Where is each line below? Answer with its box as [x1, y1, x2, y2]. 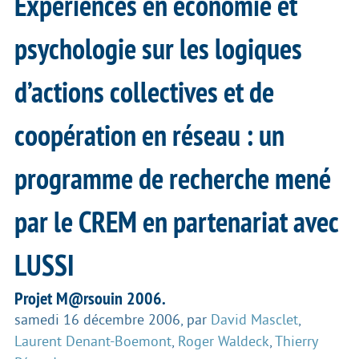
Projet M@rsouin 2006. [14, 287, 165, 310]
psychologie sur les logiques [14, 30, 302, 69]
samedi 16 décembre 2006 [14, 312, 180, 329]
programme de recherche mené [14, 159, 331, 199]
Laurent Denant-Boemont [14, 333, 171, 350]
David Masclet [211, 312, 298, 329]
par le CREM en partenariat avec [14, 203, 338, 242]
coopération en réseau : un [14, 116, 284, 155]
